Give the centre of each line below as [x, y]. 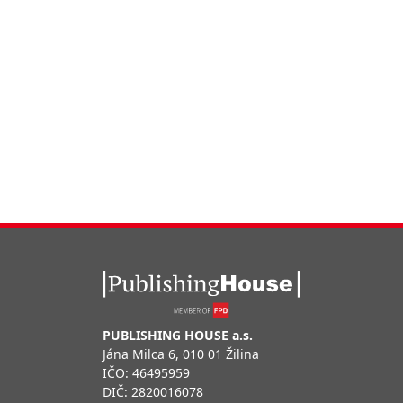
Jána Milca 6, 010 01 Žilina [181, 354]
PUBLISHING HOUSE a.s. [178, 335]
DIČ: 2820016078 [153, 391]
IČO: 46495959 [146, 372]
